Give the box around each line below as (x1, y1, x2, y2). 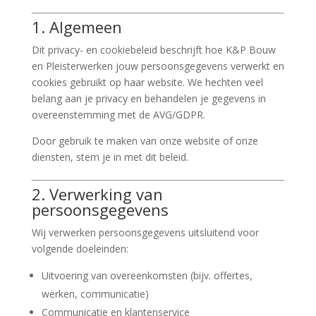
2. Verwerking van (31, 183, 163, 205)
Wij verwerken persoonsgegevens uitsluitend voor (31, 226, 259, 239)
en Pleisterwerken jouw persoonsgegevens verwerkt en (31, 59, 284, 73)
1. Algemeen (31, 16, 122, 37)
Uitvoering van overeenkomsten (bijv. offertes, (41, 269, 253, 282)
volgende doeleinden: (31, 242, 128, 255)
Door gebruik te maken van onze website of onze (31, 134, 258, 147)
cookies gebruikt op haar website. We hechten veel (31, 75, 263, 89)
